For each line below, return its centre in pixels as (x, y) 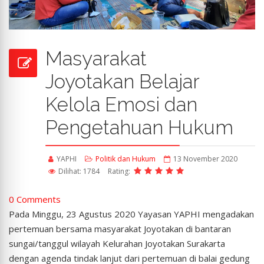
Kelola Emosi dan (121, 105)
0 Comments (35, 199)
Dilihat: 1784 (79, 171)
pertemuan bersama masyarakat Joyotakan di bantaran (120, 229)
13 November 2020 (205, 159)
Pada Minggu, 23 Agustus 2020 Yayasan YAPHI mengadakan (131, 214)
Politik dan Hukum (126, 159)
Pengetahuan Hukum (139, 128)
